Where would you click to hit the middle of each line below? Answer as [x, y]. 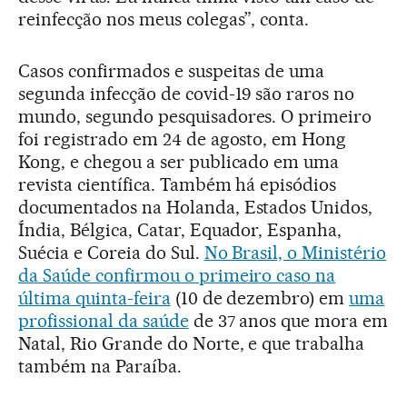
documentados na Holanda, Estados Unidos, [196, 208]
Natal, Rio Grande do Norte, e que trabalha [192, 344]
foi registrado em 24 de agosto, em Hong [183, 139]
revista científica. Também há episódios [178, 185]
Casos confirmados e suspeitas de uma [172, 71]
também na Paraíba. [100, 367]
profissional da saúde [104, 321]
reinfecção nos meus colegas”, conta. [164, 20]
